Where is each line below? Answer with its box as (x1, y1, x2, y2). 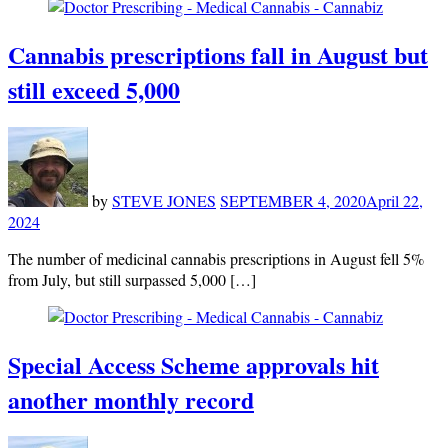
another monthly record (8, 381, 254, 417)
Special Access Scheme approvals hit (8, 346, 379, 382)
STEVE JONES (112, 189, 216, 211)
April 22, (366, 189, 423, 211)
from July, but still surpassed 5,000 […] (8, 268, 256, 290)
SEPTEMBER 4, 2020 (220, 189, 366, 211)
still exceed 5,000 (8, 71, 180, 107)
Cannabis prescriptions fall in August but (8, 36, 428, 72)
